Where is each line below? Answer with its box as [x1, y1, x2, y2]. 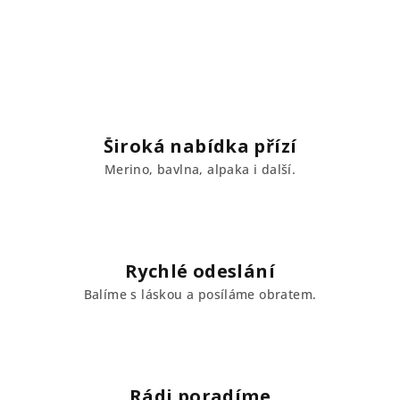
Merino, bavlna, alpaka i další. [104, 161, 296, 178]
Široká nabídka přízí [103, 134, 297, 158]
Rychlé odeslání [125, 259, 275, 283]
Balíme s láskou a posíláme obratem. [83, 286, 317, 303]
